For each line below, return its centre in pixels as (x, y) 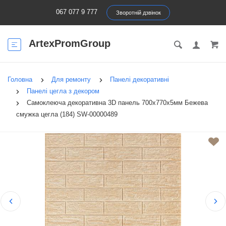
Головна (20, 80)
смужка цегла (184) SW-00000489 (67, 115)
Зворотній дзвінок (138, 13)
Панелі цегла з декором (63, 91)
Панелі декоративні (139, 80)
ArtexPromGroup (70, 43)
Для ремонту (71, 80)
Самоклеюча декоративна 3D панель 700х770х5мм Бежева (117, 103)
